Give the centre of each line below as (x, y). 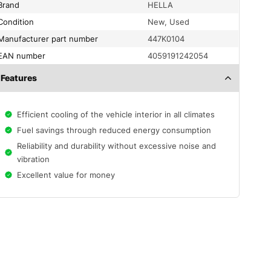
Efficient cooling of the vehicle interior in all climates (116, 115)
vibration (34, 159)
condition (19, 22)
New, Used (169, 22)
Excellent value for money (66, 175)
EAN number (24, 56)
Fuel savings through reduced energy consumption (114, 130)
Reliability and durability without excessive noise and (117, 146)
